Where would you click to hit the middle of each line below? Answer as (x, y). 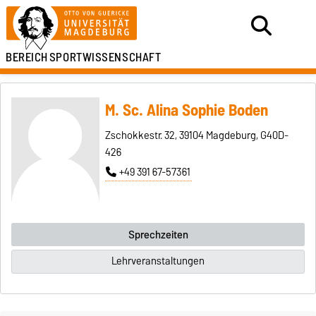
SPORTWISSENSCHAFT (105, 57)
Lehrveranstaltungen (158, 261)
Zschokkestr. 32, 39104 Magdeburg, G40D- (196, 136)
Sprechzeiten (158, 235)
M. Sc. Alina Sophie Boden (186, 110)
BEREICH (27, 57)
